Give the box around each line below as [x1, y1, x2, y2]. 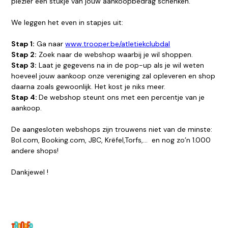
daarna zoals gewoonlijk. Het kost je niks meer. [11, 82, 166, 92]
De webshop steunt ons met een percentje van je [39, 93, 205, 102]
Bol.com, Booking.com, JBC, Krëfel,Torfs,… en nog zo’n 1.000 [11, 135, 211, 145]
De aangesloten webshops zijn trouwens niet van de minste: [11, 125, 213, 134]
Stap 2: [11, 50, 37, 60]
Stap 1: [11, 39, 35, 49]
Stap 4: [11, 93, 39, 102]
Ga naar [35, 39, 66, 49]
